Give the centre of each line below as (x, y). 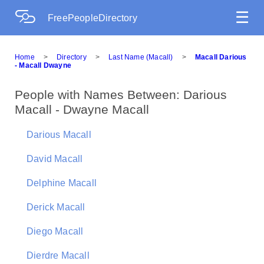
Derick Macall (56, 207)
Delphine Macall (62, 183)
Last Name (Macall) (141, 57)
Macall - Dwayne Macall (82, 109)
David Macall (55, 159)
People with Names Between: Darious (121, 95)
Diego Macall (55, 231)
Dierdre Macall (58, 255)
